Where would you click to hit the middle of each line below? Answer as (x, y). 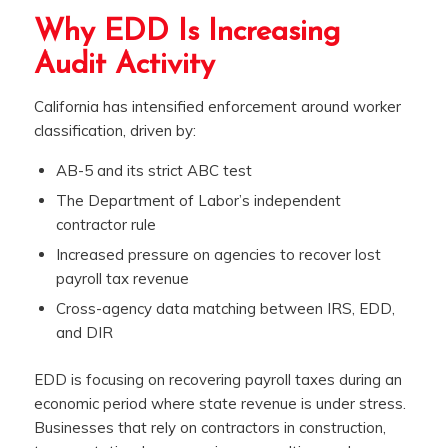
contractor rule (105, 224)
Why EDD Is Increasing (186, 33)
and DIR (84, 332)
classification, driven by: (114, 131)
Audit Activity (124, 66)
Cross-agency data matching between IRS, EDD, (225, 308)
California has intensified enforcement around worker (217, 107)
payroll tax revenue (122, 278)
